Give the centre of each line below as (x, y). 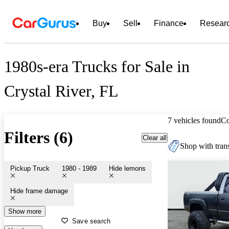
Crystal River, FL (61, 91)
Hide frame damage (39, 191)
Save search (91, 221)
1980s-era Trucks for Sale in (97, 67)
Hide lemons (127, 168)
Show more (25, 211)
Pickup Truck (30, 168)
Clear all (155, 138)
